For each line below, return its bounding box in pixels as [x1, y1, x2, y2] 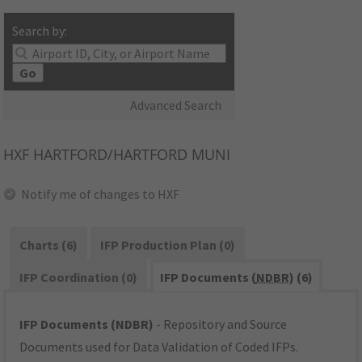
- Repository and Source [154, 316, 288, 333]
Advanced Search [130, 97, 222, 114]
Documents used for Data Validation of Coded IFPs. [19, 339, 299, 356]
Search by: [12, 23, 68, 40]
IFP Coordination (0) [19, 269, 138, 286]
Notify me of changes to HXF [21, 186, 180, 203]
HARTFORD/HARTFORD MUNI [29, 145, 231, 165]
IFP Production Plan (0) [99, 237, 235, 254]
